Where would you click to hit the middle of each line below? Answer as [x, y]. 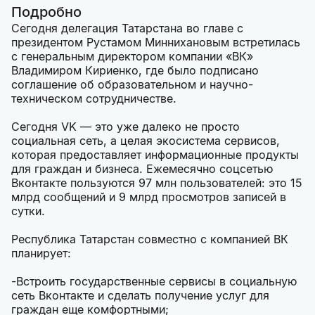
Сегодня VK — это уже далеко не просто [126, 127]
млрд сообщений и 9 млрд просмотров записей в [149, 197]
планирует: [41, 253]
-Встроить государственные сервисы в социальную [154, 282]
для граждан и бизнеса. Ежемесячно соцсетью [142, 169]
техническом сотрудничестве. [94, 99]
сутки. [28, 211]
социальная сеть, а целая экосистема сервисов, [146, 141]
